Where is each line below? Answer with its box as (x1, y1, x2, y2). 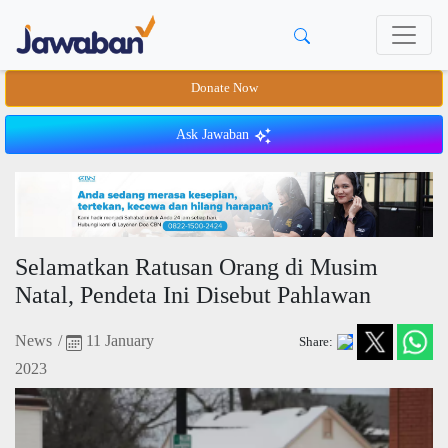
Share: (298, 334, 333, 349)
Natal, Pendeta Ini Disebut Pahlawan (15, 282, 371, 309)
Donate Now (190, 81, 258, 95)
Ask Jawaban (176, 127, 253, 142)
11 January (82, 332, 154, 350)
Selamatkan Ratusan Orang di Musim (15, 254, 378, 281)
